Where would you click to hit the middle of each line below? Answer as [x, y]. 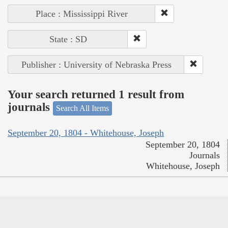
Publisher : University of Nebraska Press [96, 64]
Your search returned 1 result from [96, 95]
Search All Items [82, 108]
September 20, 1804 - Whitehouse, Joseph [86, 133]
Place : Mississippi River [82, 13]
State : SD [68, 39]
